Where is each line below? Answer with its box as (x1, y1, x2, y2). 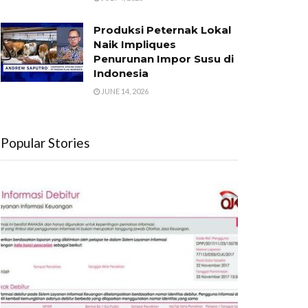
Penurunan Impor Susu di (93, 52, 234, 65)
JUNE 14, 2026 (100, 87, 148, 96)
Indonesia (93, 67, 148, 80)
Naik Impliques (93, 38, 176, 51)
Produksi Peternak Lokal (93, 23, 231, 36)
